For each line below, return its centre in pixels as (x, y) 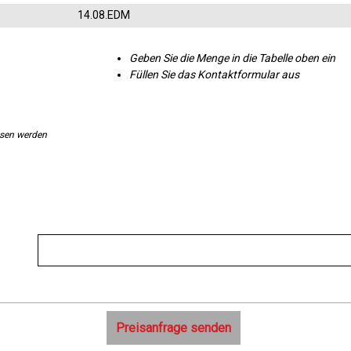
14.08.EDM (104, 15)
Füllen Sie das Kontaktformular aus (215, 74)
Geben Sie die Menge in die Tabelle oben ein (233, 58)
